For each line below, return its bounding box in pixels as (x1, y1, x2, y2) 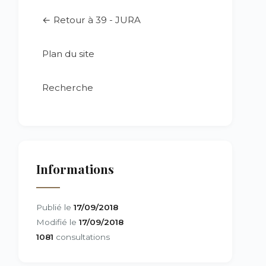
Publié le (36, 202, 74, 212)
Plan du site (42, 48, 94, 59)
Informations (36, 160, 114, 177)
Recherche (42, 82, 93, 93)
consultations (53, 232, 110, 242)
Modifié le (36, 217, 79, 227)
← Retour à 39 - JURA (42, 14, 141, 26)
